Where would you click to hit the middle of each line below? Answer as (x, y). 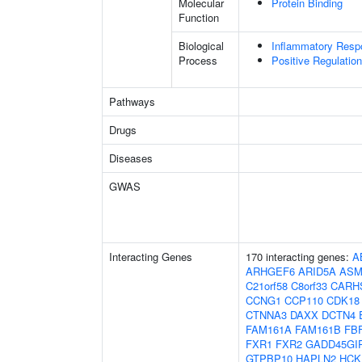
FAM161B (318, 329)
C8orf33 (309, 286)
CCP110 (304, 300)
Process (198, 60)
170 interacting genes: (299, 257)
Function (199, 17)
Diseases (131, 158)
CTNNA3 (266, 315)
